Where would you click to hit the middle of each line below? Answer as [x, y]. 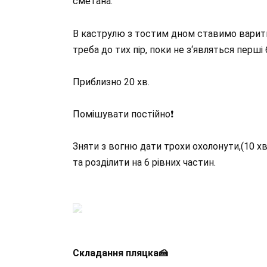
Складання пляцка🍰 [120, 253]
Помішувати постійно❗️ [123, 114]
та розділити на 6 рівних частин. [144, 163]
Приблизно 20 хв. [111, 82]
